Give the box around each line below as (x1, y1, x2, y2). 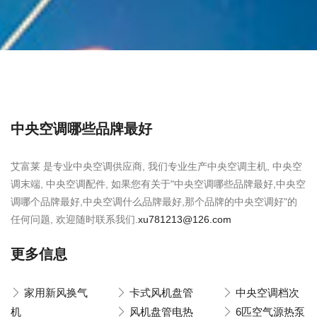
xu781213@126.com (138, 214, 231, 225)
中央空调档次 (235, 287, 299, 299)
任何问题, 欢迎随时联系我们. (11, 214, 138, 225)
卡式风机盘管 (129, 287, 194, 299)
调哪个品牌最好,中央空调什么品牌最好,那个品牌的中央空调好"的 (11, 196, 297, 207)
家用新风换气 (24, 287, 88, 299)
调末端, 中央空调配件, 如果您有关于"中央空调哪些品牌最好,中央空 (11, 178, 306, 190)
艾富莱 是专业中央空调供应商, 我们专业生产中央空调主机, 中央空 (11, 161, 302, 172)
